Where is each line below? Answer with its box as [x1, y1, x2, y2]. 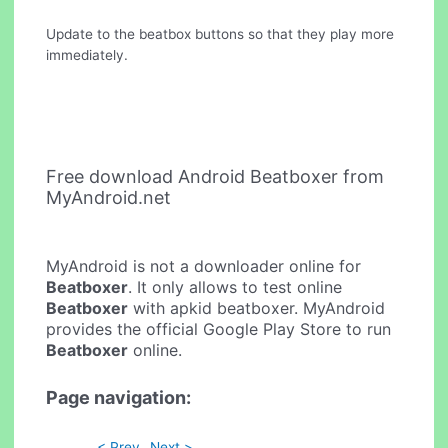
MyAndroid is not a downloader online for [46, 256, 362, 277]
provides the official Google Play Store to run [46, 319, 392, 340]
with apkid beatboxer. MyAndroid [128, 298, 386, 319]
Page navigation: [46, 386, 192, 408]
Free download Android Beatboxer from [46, 165, 385, 187]
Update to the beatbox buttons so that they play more [46, 26, 395, 42]
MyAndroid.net [46, 186, 172, 208]
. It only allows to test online [128, 277, 343, 298]
